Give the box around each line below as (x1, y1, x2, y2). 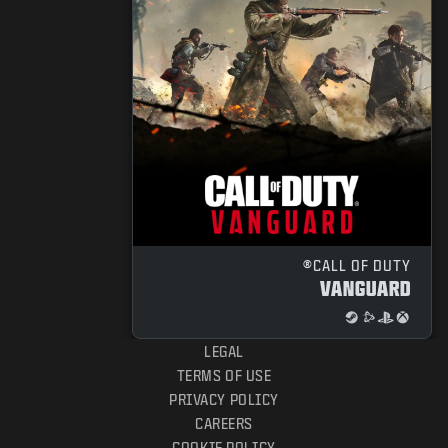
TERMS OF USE (176, 368, 272, 384)
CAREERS (195, 416, 253, 432)
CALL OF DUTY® (313, 258, 411, 274)
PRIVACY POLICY (169, 392, 279, 408)
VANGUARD (320, 277, 411, 300)
